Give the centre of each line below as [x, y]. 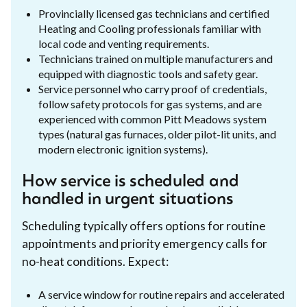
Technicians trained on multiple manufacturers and [156, 58]
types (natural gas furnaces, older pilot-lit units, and [157, 134]
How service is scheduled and [131, 182]
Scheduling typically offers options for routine [144, 225]
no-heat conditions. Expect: [95, 261]
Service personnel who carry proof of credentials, [152, 88]
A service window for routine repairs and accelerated [161, 294]
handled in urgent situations [128, 200]
